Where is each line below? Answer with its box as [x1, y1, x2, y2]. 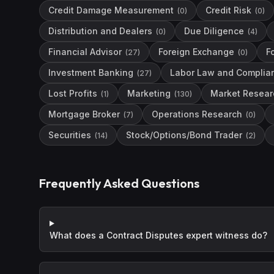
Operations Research [152, 109, 242, 119]
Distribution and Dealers [48, 26, 152, 36]
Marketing [127, 88, 171, 98]
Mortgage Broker [48, 109, 120, 119]
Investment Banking [48, 67, 133, 78]
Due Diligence [184, 26, 244, 36]
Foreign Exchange [158, 46, 234, 57]
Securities [48, 130, 91, 140]
